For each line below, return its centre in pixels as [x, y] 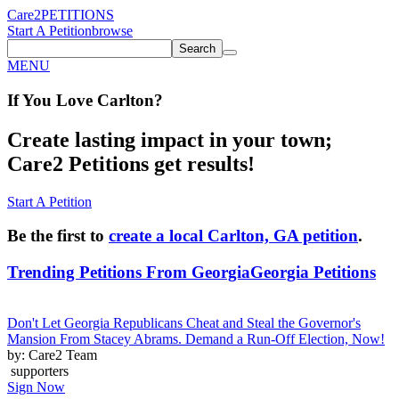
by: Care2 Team [52, 354]
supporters [38, 370]
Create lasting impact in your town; [170, 139]
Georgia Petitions [313, 272]
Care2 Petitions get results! [131, 163]
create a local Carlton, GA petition [233, 236]
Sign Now [36, 387]
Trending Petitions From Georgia [129, 272]
